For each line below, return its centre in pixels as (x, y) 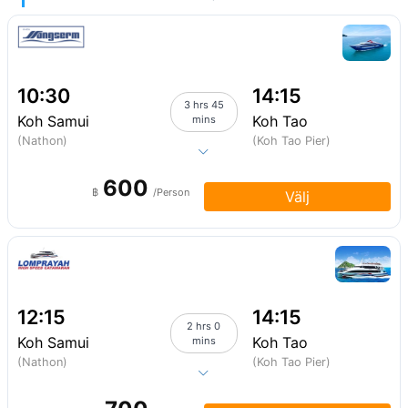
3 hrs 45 (204, 105)
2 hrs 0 (204, 326)
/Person (171, 192)
